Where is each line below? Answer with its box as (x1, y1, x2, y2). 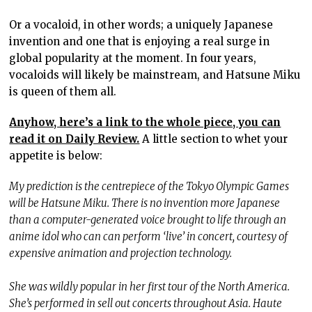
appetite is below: (9, 148, 103, 162)
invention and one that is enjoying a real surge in (9, 34, 270, 48)
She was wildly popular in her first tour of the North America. (9, 279, 290, 293)
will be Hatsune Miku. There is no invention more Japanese (9, 196, 281, 210)
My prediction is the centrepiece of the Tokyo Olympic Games (9, 179, 290, 193)
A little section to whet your (139, 132, 288, 146)
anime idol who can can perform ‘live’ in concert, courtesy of (9, 229, 288, 243)
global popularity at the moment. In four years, (9, 51, 257, 65)
